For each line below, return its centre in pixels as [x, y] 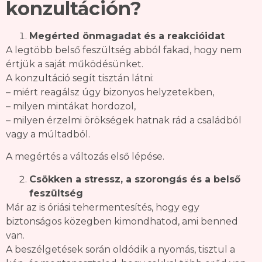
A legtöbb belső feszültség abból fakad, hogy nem [124, 50]
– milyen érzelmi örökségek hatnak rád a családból [124, 120]
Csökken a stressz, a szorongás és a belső [135, 179]
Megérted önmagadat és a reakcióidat [127, 36]
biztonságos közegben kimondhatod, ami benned [122, 221]
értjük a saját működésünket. [75, 64]
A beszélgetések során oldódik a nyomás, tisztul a [120, 249]
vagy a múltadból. [48, 135]
